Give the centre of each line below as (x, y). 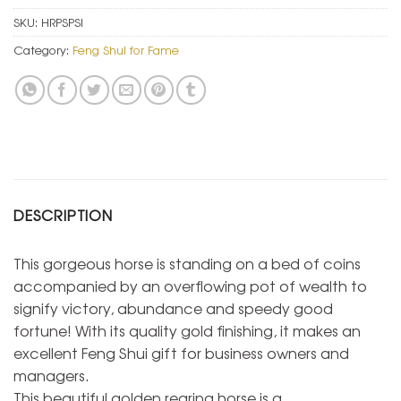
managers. (51, 375)
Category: (43, 49)
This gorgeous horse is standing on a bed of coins (187, 263)
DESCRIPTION (63, 214)
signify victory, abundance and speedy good (173, 307)
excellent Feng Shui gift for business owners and (181, 352)
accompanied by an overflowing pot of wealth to (190, 285)
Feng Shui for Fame (126, 49)
